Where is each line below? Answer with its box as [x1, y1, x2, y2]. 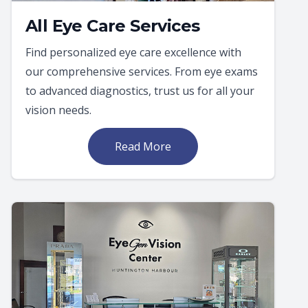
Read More [115, 138, 171, 154]
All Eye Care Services [25, 15, 200, 36]
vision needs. [25, 102, 91, 118]
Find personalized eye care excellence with [25, 44, 241, 60]
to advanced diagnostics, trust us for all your [25, 82, 254, 98]
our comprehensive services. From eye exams [25, 63, 258, 79]
